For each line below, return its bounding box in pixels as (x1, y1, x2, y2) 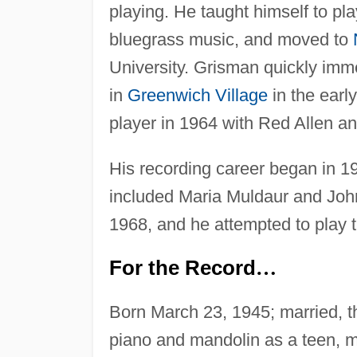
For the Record (108, 256, 256, 279)
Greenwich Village (127, 84, 268, 105)
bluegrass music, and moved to (108, 29, 353, 49)
